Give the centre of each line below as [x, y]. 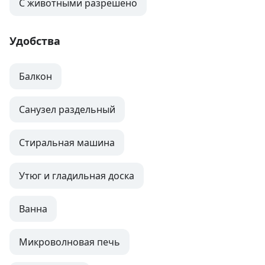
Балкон [35, 77]
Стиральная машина [67, 143]
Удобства [35, 41]
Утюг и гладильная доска [77, 176]
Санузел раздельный [67, 110]
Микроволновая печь [70, 242]
